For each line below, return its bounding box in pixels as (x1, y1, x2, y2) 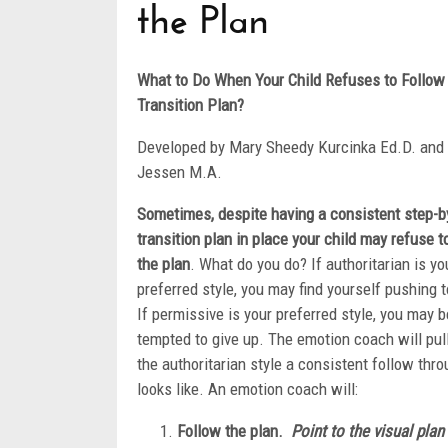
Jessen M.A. (137, 162, 222, 182)
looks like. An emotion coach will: (137, 379, 358, 399)
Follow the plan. (177, 421, 291, 441)
